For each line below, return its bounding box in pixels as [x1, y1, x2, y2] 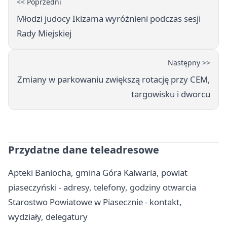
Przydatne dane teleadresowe [8, 142, 159, 157]
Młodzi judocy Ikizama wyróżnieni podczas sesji [17, 12, 201, 24]
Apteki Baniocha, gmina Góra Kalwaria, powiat [8, 166, 187, 178]
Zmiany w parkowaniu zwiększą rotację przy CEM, [17, 73, 210, 85]
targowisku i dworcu [131, 88, 210, 100]
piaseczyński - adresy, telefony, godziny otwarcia [8, 181, 196, 193]
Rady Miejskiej [17, 27, 71, 39]
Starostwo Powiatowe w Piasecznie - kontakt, [8, 196, 182, 208]
